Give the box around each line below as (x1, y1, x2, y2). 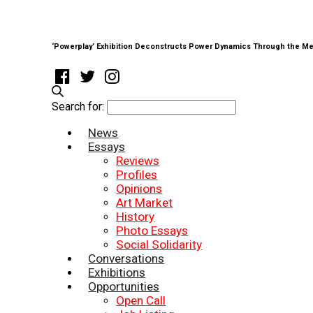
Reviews (116, 153, 160, 168)
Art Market (116, 195, 173, 210)
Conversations (88, 251, 165, 265)
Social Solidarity (116, 237, 203, 252)
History (116, 209, 155, 224)
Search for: (52, 99, 105, 113)
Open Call (116, 293, 166, 307)
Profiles (116, 167, 158, 182)
